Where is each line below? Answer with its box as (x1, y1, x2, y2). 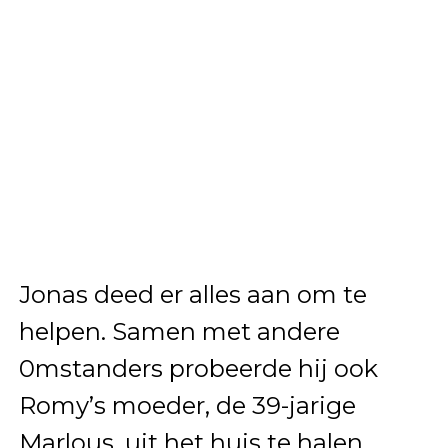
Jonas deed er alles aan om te (18, 280, 367, 310)
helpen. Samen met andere (18, 317, 340, 347)
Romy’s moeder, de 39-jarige (18, 391, 356, 421)
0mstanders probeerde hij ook (18, 354, 378, 384)
